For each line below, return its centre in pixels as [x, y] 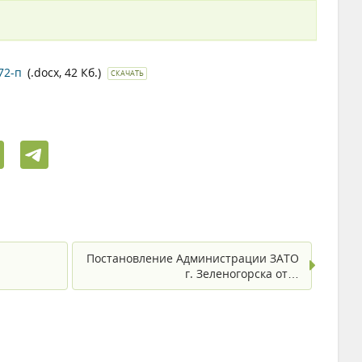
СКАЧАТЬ [127, 73]
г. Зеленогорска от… [242, 274]
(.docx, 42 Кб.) [66, 72]
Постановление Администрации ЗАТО [193, 258]
